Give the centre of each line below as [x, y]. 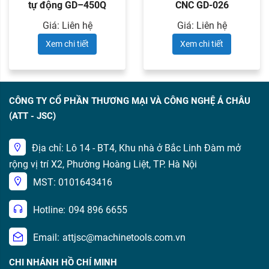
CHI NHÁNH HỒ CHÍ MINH [63, 262]
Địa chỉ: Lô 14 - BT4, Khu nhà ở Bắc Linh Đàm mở [136, 148]
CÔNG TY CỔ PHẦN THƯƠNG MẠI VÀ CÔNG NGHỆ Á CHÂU [130, 101]
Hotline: [49, 210]
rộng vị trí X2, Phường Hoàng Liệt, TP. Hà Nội [103, 164]
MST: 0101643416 [73, 182]
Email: [46, 237]
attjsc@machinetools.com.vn [124, 237]
